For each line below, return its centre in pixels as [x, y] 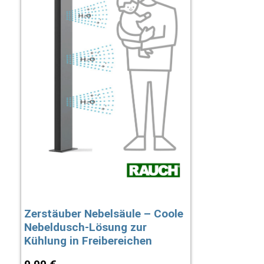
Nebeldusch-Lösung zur [85, 227]
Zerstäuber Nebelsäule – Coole [103, 213]
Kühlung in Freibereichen [88, 240]
